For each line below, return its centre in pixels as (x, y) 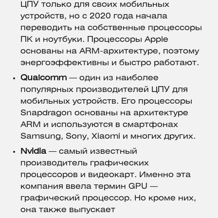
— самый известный (92, 152)
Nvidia (33, 152)
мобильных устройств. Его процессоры (106, 102)
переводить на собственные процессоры (111, 28)
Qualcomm (44, 78)
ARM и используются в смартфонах (99, 125)
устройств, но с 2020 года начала (94, 17)
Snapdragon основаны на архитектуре (104, 113)
